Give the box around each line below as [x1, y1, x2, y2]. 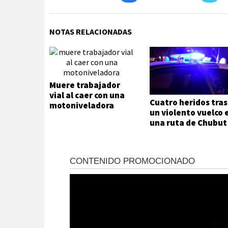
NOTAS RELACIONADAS [49, 26, 132, 37]
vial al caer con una [49, 90, 125, 101]
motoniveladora [49, 100, 116, 111]
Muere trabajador [49, 79, 120, 91]
